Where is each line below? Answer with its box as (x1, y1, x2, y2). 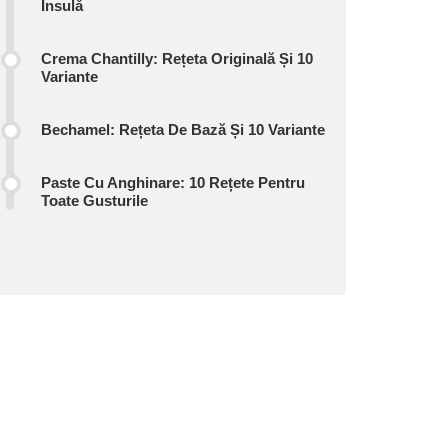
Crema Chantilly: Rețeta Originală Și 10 (41, 50, 313, 67)
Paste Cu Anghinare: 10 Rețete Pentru (41, 174, 305, 191)
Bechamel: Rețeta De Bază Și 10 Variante (41, 121, 325, 138)
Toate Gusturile (41, 192, 148, 209)
